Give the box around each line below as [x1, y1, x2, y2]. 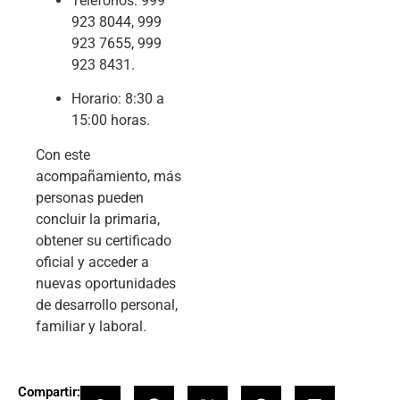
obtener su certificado [36, 231, 171, 249]
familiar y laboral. [36, 317, 146, 335]
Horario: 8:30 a [71, 90, 164, 108]
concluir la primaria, [36, 210, 160, 228]
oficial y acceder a [36, 253, 149, 271]
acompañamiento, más [36, 167, 181, 185]
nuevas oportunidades [36, 274, 176, 292]
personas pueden [36, 188, 144, 206]
